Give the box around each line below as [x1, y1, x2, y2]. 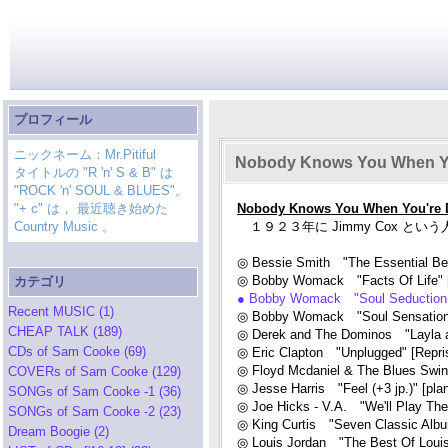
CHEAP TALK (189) [8, 324, 122, 339]
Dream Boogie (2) [8, 424, 109, 439]
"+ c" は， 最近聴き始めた [14, 201, 168, 216]
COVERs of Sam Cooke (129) [8, 364, 181, 379]
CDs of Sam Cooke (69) [8, 344, 146, 359]
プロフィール [14, 112, 92, 127]
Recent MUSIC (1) [8, 304, 114, 319]
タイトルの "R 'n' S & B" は [14, 165, 173, 180]
